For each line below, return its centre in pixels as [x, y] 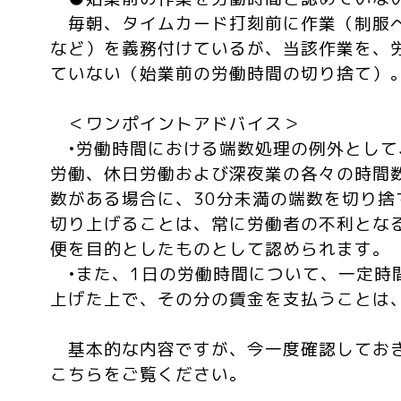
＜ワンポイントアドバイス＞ [175, 124]
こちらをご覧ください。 [149, 374]
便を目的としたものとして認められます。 [220, 249]
